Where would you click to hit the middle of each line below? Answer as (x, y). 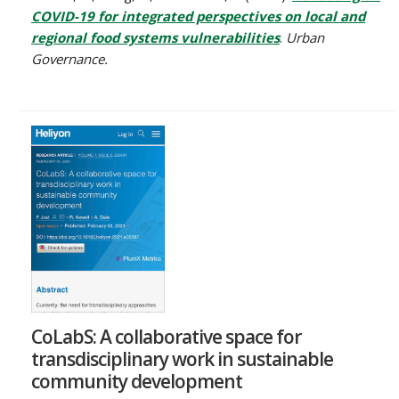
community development (137, 381)
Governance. (69, 59)
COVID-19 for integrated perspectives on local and (198, 16)
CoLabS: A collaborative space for (166, 336)
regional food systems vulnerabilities (155, 38)
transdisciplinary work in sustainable (182, 358)
